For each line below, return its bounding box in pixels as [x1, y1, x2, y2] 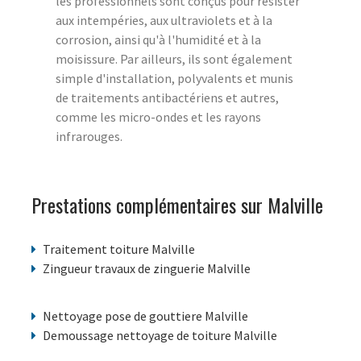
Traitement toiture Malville [43, 241, 195, 258]
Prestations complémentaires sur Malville [31, 190, 323, 220]
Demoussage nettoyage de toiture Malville [43, 327, 277, 344]
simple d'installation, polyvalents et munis [56, 70, 293, 87]
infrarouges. [56, 128, 122, 145]
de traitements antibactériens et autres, [56, 89, 279, 106]
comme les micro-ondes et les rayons [56, 109, 261, 126]
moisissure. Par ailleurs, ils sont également [56, 51, 293, 68]
